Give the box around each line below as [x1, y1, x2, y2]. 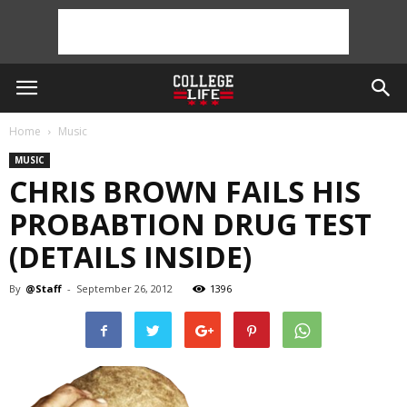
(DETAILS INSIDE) [9, 237, 252, 276]
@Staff [25, 282, 62, 295]
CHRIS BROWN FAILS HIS [9, 172, 361, 211]
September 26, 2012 [76, 282, 173, 295]
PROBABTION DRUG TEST [9, 204, 372, 243]
